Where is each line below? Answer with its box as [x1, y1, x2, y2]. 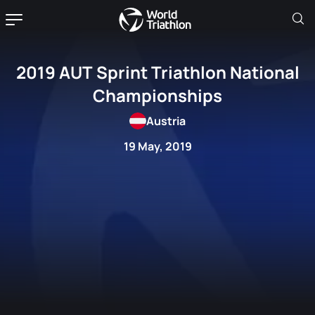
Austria [146, 113, 186, 129]
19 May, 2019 [123, 139, 192, 154]
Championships [93, 84, 222, 107]
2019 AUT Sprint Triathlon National [15, 60, 300, 84]
